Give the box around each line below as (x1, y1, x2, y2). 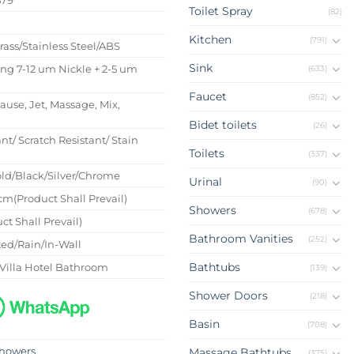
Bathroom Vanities (189, 232, 293, 247)
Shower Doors (189, 288, 268, 303)
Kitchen (189, 32, 232, 47)
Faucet (189, 89, 227, 104)
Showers (189, 203, 236, 218)
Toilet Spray (189, 4, 253, 19)
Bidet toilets (189, 118, 257, 133)
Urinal (189, 175, 222, 190)
